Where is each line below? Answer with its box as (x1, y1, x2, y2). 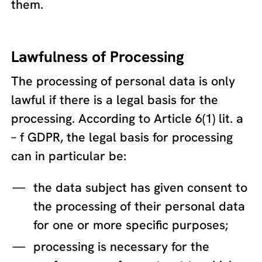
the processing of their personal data (33, 197, 246, 215)
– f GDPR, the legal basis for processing (11, 129, 233, 146)
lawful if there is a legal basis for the (11, 91, 219, 109)
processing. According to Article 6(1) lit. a (11, 110, 244, 127)
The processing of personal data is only (11, 73, 236, 90)
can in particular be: (11, 147, 127, 165)
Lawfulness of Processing (11, 46, 185, 67)
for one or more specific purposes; (33, 216, 229, 233)
